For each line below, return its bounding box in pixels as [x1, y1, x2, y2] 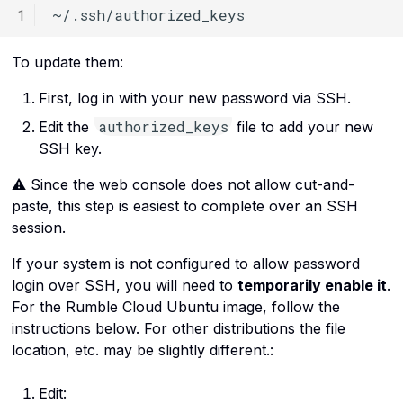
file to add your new [232, 118, 374, 137]
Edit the [38, 118, 94, 137]
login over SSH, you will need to [11, 276, 237, 295]
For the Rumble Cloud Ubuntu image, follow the [11, 298, 340, 317]
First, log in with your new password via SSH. [38, 89, 351, 108]
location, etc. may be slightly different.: [11, 341, 273, 360]
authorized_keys [97, 117, 228, 137]
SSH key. [38, 139, 102, 158]
